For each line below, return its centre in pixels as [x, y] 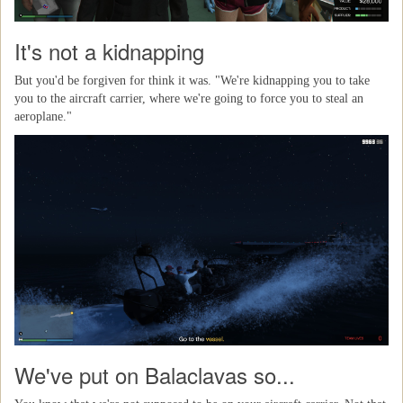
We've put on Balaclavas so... [155, 375]
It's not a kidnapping [109, 51]
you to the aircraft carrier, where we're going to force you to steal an [189, 99]
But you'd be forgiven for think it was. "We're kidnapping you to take [192, 81]
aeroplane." [43, 116]
